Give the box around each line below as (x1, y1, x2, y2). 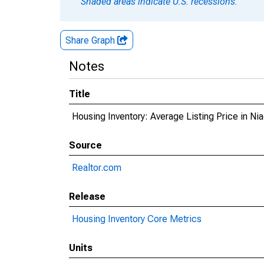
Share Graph (65, 35, 117, 46)
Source (69, 140, 102, 151)
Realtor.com (72, 162, 121, 173)
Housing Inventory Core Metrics (72, 213, 202, 225)
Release (69, 191, 105, 202)
